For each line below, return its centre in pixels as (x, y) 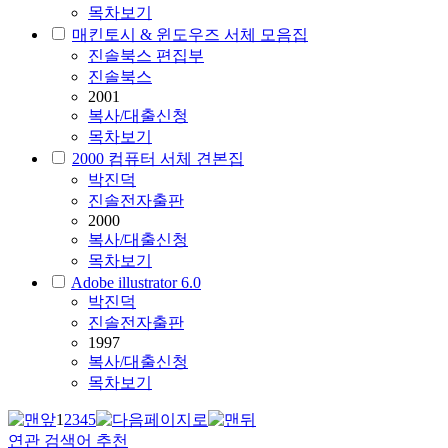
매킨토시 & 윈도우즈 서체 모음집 (190, 35)
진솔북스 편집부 (146, 56)
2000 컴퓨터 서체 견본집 (158, 159)
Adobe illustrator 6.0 (136, 283)
